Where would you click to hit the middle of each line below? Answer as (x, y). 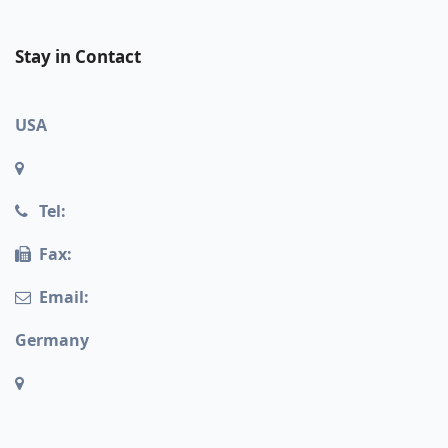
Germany (52, 339)
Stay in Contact (78, 56)
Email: (64, 296)
